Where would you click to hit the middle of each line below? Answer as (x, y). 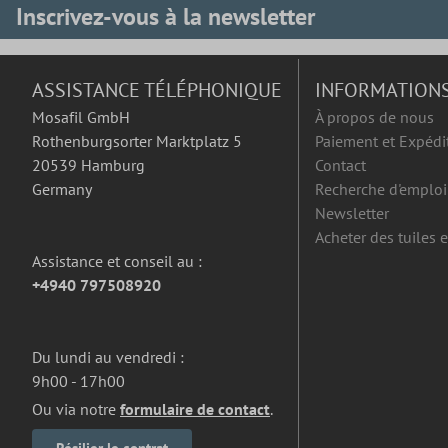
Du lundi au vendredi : (108, 357)
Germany (62, 189)
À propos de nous (374, 117)
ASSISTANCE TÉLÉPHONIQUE (157, 90)
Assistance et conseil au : (117, 261)
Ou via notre (76, 409)
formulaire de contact (195, 409)
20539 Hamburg (88, 165)
